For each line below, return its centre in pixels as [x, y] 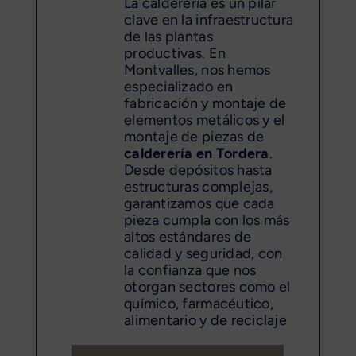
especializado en [179, 86]
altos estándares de [188, 236]
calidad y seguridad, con [203, 253]
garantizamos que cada [199, 203]
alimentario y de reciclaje [206, 320]
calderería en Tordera [197, 153]
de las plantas [168, 36]
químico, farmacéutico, [199, 303]
